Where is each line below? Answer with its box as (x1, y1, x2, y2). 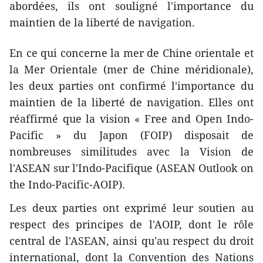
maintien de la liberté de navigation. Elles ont (9, 95, 254, 109)
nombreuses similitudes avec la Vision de (9, 144, 254, 159)
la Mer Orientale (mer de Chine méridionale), (9, 62, 254, 76)
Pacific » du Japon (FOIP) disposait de (9, 127, 254, 142)
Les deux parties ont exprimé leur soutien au (9, 200, 254, 215)
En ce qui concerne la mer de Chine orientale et (9, 45, 254, 60)
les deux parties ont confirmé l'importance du (9, 78, 254, 93)
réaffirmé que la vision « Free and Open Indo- (9, 111, 254, 126)
